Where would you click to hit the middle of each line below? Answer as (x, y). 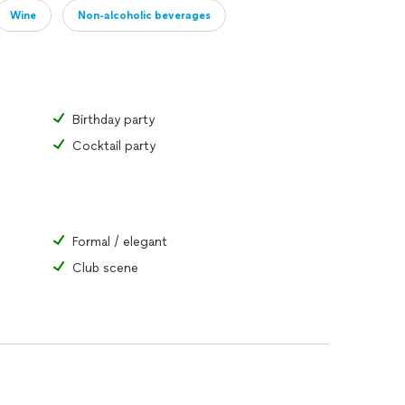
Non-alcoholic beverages (144, 15)
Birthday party (113, 120)
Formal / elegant (120, 242)
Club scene (105, 268)
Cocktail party (114, 146)
